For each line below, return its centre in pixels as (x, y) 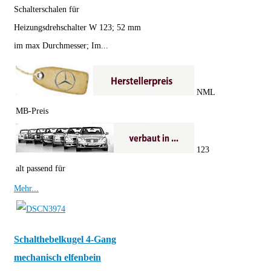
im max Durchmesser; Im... (61, 46)
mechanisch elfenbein (57, 258)
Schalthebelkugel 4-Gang (65, 240)
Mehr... (26, 189)
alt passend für (41, 169)
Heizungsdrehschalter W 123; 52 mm (77, 28)
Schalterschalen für (47, 10)
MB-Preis (32, 111)
